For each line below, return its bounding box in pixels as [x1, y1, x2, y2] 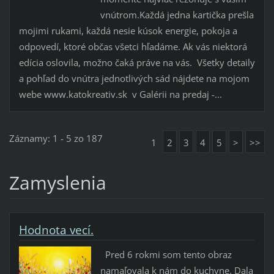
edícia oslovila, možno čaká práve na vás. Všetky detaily [18, 56, 255, 69]
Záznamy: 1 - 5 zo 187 [9, 132, 103, 145]
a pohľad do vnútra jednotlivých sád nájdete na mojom [18, 72, 250, 85]
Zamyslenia [9, 170, 106, 196]
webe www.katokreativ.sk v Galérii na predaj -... [18, 88, 222, 101]
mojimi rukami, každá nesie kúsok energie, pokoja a [18, 24, 237, 37]
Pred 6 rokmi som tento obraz [100, 248, 232, 261]
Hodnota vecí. [18, 222, 94, 239]
